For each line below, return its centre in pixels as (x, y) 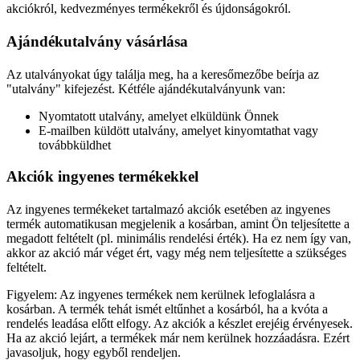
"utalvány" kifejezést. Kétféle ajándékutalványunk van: (146, 89)
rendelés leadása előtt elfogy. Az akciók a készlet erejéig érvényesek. (180, 324)
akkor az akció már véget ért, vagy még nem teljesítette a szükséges (176, 253)
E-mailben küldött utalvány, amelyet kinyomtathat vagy (178, 131)
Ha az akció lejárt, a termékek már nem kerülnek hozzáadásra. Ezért (178, 338)
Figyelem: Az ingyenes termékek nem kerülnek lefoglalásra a (161, 295)
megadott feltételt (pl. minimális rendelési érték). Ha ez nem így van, (179, 239)
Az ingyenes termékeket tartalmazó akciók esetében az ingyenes (168, 210)
